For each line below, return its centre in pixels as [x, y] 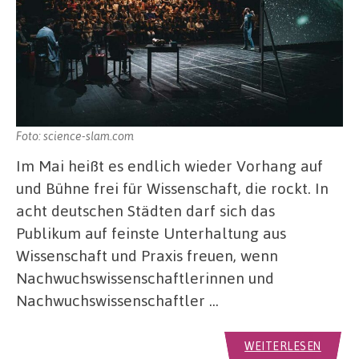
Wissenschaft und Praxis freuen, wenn [147, 255]
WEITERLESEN [283, 345]
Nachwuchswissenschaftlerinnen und [145, 277]
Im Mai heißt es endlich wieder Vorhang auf [169, 165]
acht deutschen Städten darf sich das [145, 210]
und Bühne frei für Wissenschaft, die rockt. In [172, 188]
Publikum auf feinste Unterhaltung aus [151, 232]
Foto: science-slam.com [75, 136]
